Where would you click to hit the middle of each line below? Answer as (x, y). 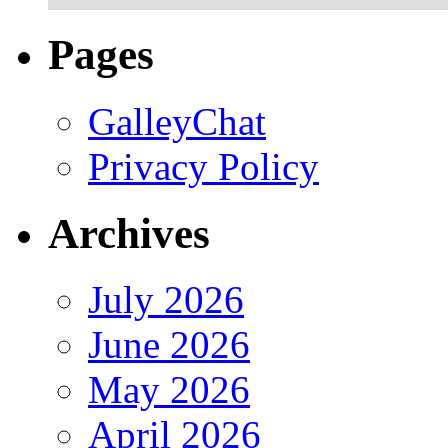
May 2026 (169, 390)
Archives (129, 233)
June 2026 (169, 345)
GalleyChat (177, 121)
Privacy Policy (203, 166)
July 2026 (166, 300)
